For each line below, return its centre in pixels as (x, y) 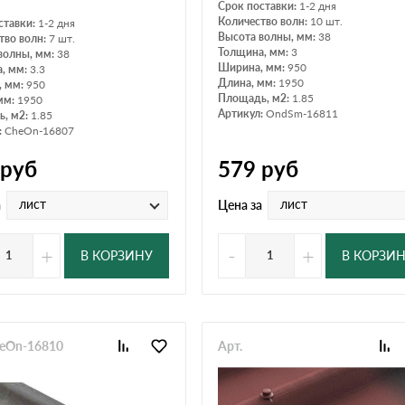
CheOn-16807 (39, 130)
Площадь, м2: (255, 98)
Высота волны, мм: (268, 36)
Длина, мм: (248, 82)
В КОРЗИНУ (117, 255)
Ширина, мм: (253, 67)
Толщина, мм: (254, 52)
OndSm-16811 (302, 113)
